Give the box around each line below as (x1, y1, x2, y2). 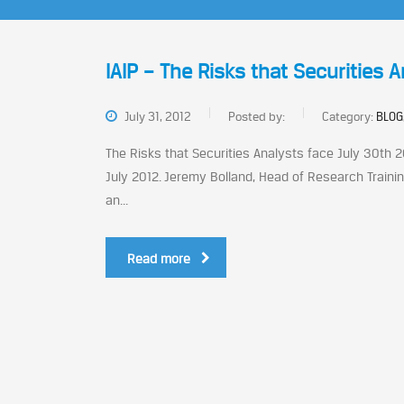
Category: (322, 109, 376, 124)
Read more (127, 251, 190, 266)
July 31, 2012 (122, 109, 191, 124)
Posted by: (228, 109, 285, 124)
